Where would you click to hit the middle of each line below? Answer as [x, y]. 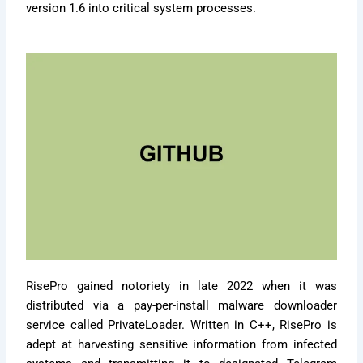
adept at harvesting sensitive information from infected [181, 344]
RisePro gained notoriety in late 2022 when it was [181, 286]
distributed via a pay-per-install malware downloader [181, 305]
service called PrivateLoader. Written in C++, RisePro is [181, 325]
